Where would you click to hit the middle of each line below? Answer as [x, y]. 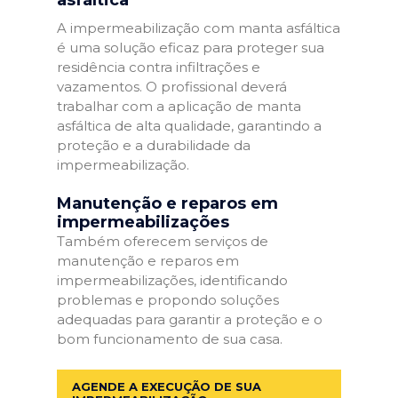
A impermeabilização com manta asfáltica [199, 28]
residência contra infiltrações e [159, 67]
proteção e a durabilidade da [154, 145]
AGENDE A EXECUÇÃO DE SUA [167, 386]
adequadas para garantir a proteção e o [190, 319]
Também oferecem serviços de [163, 241]
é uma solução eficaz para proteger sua [191, 47]
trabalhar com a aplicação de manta [179, 106]
